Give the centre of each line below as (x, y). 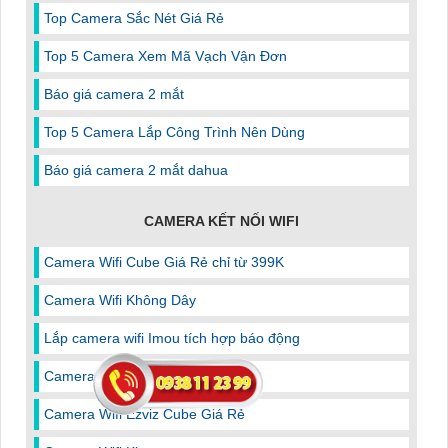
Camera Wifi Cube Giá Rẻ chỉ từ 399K (164, 261)
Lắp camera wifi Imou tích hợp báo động (172, 337)
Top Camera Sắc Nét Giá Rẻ (134, 17)
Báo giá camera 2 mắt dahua (136, 169)
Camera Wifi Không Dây (120, 299)
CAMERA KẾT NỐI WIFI (221, 220)
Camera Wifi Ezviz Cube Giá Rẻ (144, 413)
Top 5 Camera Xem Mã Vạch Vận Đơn (165, 55)
